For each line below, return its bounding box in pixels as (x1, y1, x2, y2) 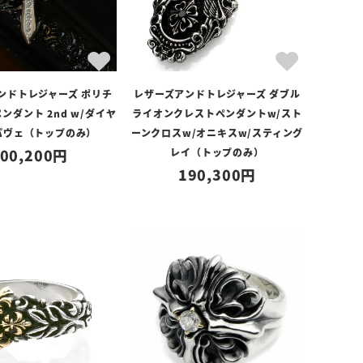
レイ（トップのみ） (170, 145, 264, 159)
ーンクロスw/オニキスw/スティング (130, 126, 304, 139)
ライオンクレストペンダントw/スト (132, 106, 302, 120)
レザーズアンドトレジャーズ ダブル (134, 87, 301, 100)
